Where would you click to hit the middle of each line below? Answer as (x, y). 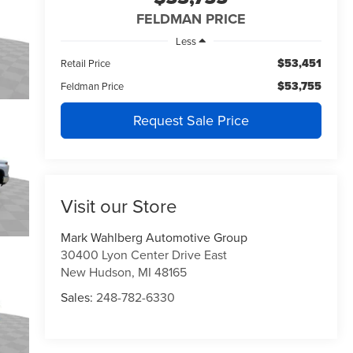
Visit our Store (119, 206)
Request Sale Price (191, 120)
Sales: (78, 297)
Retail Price (85, 63)
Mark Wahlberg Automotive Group (154, 238)
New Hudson (96, 272)
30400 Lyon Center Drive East (143, 255)
